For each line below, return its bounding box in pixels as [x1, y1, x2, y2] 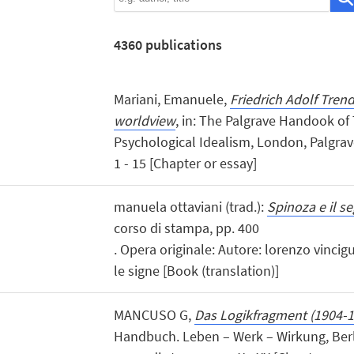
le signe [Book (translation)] [113, 262, 279, 281]
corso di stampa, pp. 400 [113, 219, 259, 238]
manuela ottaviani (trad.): [113, 198, 267, 217]
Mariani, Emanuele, [113, 90, 230, 109]
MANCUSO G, [113, 305, 194, 324]
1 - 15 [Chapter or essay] [113, 154, 257, 173]
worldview [113, 111, 175, 130]
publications [141, 35, 222, 54]
